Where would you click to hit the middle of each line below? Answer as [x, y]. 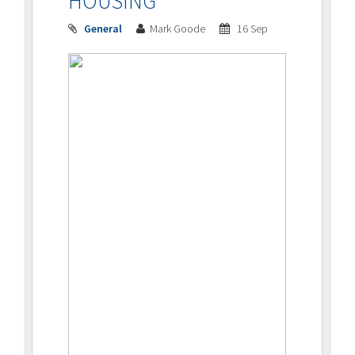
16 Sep [251, 28]
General [103, 28]
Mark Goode [179, 28]
